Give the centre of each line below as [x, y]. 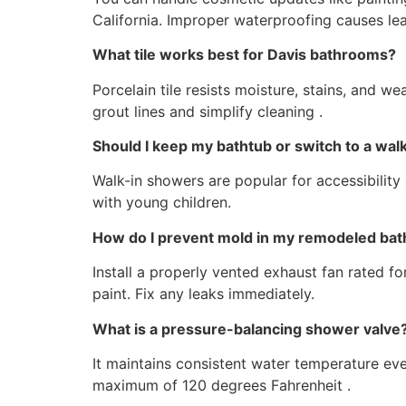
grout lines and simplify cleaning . [208, 111]
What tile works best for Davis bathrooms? [244, 55]
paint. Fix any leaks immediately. [203, 294]
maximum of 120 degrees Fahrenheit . [222, 386]
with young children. [162, 203]
